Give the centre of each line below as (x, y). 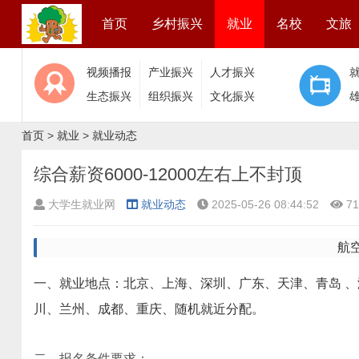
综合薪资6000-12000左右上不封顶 (168, 174)
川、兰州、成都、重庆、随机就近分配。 (149, 309)
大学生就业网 (82, 204)
